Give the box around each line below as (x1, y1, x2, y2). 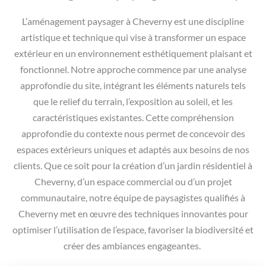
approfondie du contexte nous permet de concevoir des (21, 128, 245, 140)
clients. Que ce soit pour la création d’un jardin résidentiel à (14, 160, 252, 172)
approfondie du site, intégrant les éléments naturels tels (20, 80, 246, 91)
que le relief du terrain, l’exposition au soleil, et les (33, 96, 233, 107)
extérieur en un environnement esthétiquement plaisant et (14, 48, 252, 59)
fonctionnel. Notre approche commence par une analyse (20, 64, 246, 75)
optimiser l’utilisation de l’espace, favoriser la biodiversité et (12, 224, 254, 236)
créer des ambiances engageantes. (64, 240, 202, 252)
